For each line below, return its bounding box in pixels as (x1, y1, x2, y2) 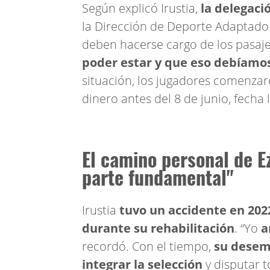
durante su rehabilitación (82, 220, 234, 236)
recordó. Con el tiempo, (82, 238, 214, 254)
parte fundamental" (82, 163, 234, 191)
